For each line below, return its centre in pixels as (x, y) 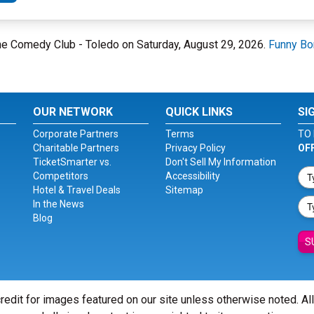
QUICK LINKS (199, 112)
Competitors (61, 176)
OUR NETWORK (73, 112)
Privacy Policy (195, 148)
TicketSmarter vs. (73, 162)
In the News (59, 204)
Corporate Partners (76, 134)
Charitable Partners (76, 148)
